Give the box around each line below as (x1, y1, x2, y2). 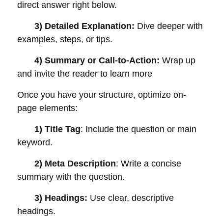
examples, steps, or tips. (17, 34, 112, 44)
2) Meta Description (17, 159, 116, 168)
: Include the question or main (81, 124, 196, 134)
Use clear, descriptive (87, 193, 174, 203)
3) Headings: (17, 193, 87, 203)
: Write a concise (116, 159, 181, 168)
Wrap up (162, 55, 195, 65)
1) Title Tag (17, 124, 81, 134)
